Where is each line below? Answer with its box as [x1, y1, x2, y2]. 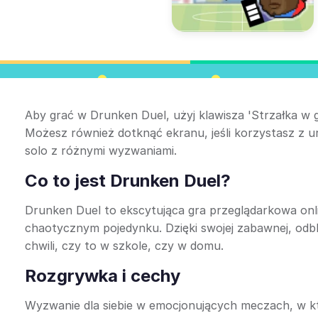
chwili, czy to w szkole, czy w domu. [25, 238, 224, 253]
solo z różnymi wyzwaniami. [25, 143, 177, 158]
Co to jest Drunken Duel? [25, 170, 231, 191]
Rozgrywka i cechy [25, 265, 180, 286]
